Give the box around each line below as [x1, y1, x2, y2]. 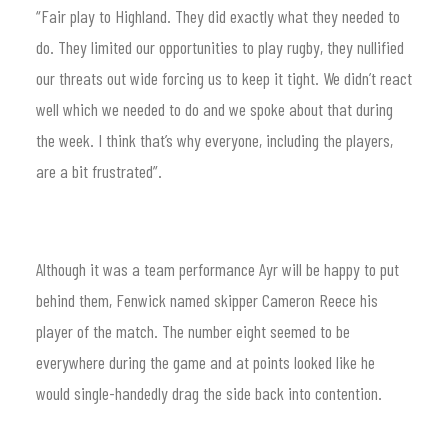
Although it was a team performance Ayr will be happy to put [36, 258, 399, 280]
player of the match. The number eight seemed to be [36, 320, 350, 342]
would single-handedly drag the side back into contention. [36, 382, 382, 404]
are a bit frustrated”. [36, 160, 162, 182]
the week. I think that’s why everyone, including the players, [36, 129, 393, 151]
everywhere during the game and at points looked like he [36, 351, 375, 373]
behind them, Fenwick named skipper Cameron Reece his [36, 289, 378, 311]
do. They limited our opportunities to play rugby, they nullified [36, 36, 404, 58]
